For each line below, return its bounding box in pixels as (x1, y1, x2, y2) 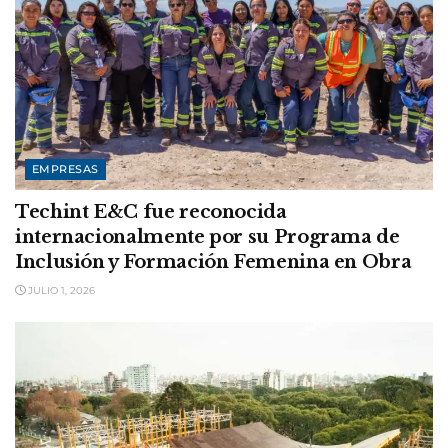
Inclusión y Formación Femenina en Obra (15, 250, 412, 273)
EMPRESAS (32, 161, 99, 176)
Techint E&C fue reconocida (15, 200, 287, 223)
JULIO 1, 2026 (25, 283, 95, 297)
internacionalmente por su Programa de (15, 225, 400, 248)
